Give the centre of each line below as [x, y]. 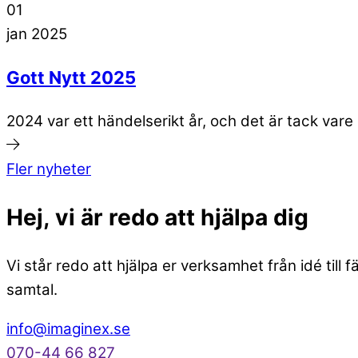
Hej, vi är [58, 218]
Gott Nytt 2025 [71, 77]
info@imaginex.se [68, 329]
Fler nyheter [49, 169]
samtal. [32, 290]
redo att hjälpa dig [209, 218]
